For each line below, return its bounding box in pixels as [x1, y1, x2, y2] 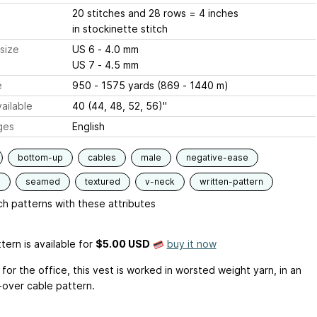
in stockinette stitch [71, 23, 168, 35]
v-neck [144, 176, 175, 187]
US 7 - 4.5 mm [97, 59, 139, 71]
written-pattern [199, 176, 263, 187]
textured [84, 176, 120, 187]
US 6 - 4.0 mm [97, 43, 139, 55]
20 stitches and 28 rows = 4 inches [71, 7, 238, 19]
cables [87, 152, 116, 163]
